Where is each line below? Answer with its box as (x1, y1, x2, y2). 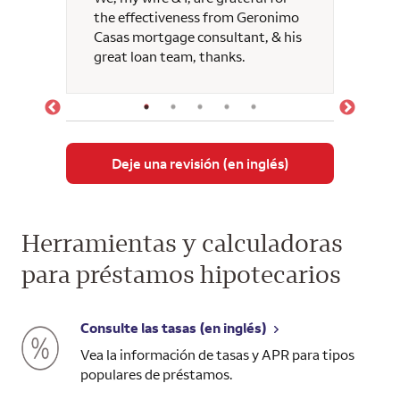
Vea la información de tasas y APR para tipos (79, 345, 354, 363)
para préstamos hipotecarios (21, 257, 341, 289)
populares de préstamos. (79, 364, 233, 383)
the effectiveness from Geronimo (94, 7, 299, 26)
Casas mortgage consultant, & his (94, 27, 302, 46)
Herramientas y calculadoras (21, 226, 343, 258)
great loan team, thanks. (94, 46, 246, 65)
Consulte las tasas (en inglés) (79, 318, 267, 337)
